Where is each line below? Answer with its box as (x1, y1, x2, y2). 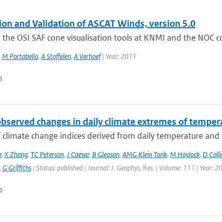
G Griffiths (2, 163, 31, 172)
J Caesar (66, 150, 89, 159)
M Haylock (169, 150, 200, 159)
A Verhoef (73, 52, 101, 61)
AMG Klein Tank (122, 150, 167, 159)
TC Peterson (30, 150, 64, 159)
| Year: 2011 (100, 52, 136, 61)
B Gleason (92, 150, 119, 159)
